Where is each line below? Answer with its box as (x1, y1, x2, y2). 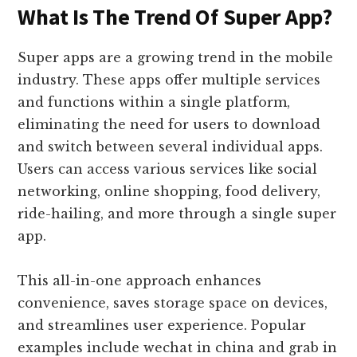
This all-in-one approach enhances (18, 273, 262, 289)
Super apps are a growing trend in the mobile (18, 49, 334, 66)
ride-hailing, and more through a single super (18, 206, 337, 222)
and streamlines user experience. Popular (18, 317, 307, 334)
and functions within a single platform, (18, 94, 291, 111)
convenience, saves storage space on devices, (18, 295, 328, 312)
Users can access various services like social (18, 161, 318, 178)
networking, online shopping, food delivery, (18, 183, 321, 200)
